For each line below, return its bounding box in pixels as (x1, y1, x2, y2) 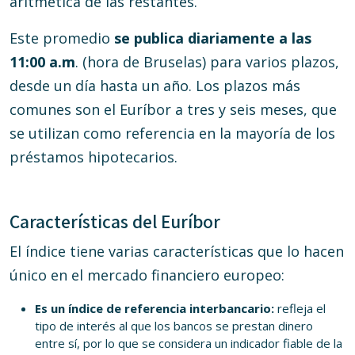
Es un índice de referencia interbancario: (35, 300, 277, 316)
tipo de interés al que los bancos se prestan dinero (35, 318, 313, 334)
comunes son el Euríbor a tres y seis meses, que (10, 100, 337, 119)
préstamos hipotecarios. (10, 147, 177, 166)
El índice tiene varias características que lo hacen (10, 242, 344, 261)
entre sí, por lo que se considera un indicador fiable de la (35, 335, 342, 351)
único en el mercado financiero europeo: (10, 265, 284, 284)
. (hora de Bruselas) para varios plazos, (75, 52, 339, 71)
